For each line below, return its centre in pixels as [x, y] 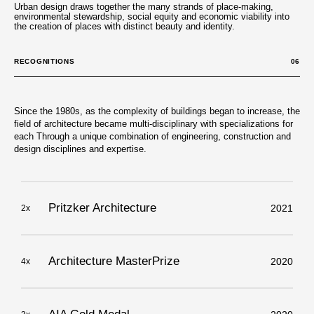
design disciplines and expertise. [80, 149]
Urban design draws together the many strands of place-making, [144, 7]
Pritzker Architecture [102, 208]
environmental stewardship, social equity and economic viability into [152, 17]
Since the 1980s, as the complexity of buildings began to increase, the [157, 111]
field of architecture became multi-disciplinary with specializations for [153, 123]
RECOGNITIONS [45, 61]
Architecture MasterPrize [114, 261]
